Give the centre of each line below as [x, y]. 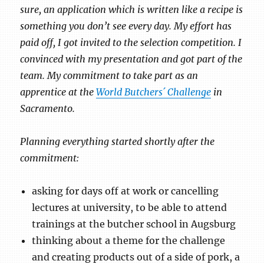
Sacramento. [48, 109]
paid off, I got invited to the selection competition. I [131, 43]
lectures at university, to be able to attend [130, 208]
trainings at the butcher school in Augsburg [134, 224]
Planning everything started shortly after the [118, 142]
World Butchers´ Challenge [154, 92]
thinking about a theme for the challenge [129, 241]
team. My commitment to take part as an [109, 76]
